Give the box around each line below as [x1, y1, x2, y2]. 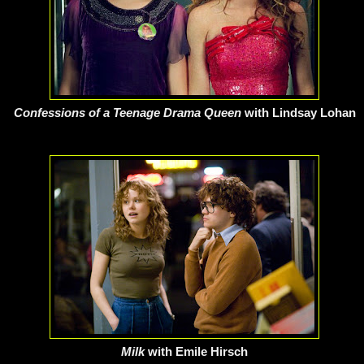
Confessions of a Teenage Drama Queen [13, 106, 245, 120]
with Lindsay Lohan [244, 106, 356, 120]
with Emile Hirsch [148, 344, 248, 359]
